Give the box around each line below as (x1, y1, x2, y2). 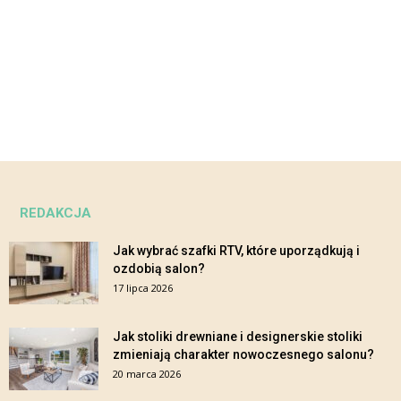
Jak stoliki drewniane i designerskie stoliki (113, 329, 363, 345)
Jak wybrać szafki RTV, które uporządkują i (113, 243, 360, 259)
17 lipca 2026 (113, 281, 173, 295)
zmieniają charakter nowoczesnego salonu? (113, 347, 374, 363)
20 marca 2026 (113, 367, 181, 381)
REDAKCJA (20, 205, 91, 222)
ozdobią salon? (113, 261, 205, 277)
